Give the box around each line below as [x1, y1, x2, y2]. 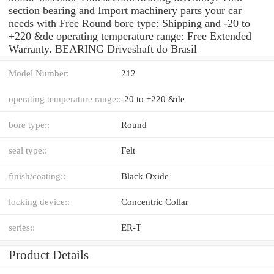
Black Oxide [121, 170, 169, 181]
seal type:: [9, 144, 47, 155]
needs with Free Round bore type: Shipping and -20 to [9, 17, 250, 29]
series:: [9, 221, 35, 232]
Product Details [9, 247, 89, 262]
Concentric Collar [121, 196, 188, 207]
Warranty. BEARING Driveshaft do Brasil [9, 42, 197, 55]
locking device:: [9, 196, 70, 207]
